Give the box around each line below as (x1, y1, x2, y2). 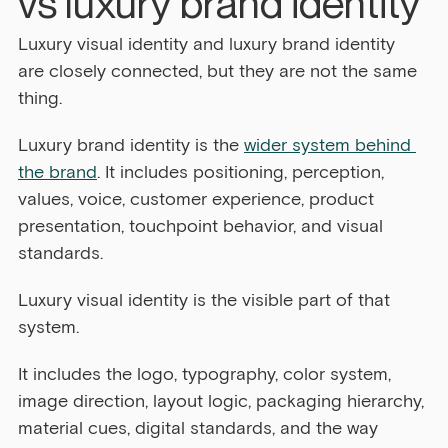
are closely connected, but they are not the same (18, 60, 422, 83)
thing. (18, 87, 62, 110)
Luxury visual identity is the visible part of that (18, 289, 395, 312)
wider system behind (244, 134, 416, 157)
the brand (18, 161, 97, 184)
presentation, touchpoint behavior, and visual (18, 215, 388, 238)
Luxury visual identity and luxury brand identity (18, 33, 400, 56)
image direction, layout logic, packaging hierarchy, (18, 390, 429, 413)
